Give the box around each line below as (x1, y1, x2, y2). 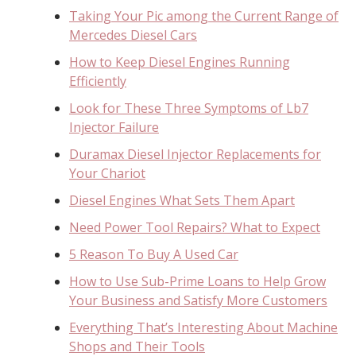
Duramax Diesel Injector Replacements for (69, 145, 321, 163)
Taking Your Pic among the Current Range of (69, 6, 339, 25)
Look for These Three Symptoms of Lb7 (69, 99, 308, 117)
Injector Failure (69, 118, 159, 136)
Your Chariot (69, 164, 145, 182)
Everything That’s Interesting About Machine (69, 318, 338, 336)
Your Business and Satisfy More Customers (69, 291, 327, 309)
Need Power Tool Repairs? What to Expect (69, 218, 320, 236)
